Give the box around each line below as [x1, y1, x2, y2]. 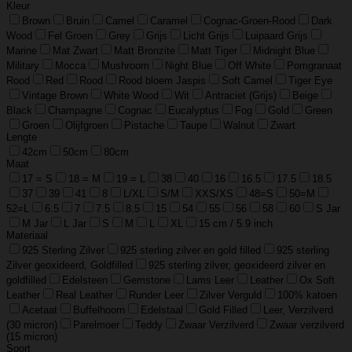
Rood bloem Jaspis [119, 75, 206, 87]
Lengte [6, 131, 37, 144]
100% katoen [277, 289, 337, 302]
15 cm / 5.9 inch [199, 218, 273, 230]
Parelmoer [73, 319, 119, 332]
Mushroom [101, 60, 149, 72]
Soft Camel [222, 75, 273, 87]
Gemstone [123, 274, 170, 287]
